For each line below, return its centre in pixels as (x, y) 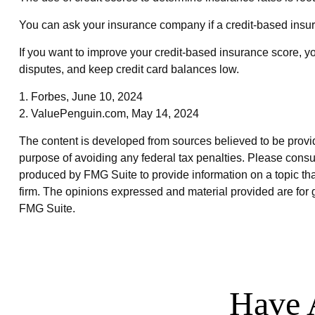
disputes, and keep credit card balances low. (129, 69)
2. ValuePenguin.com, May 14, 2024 (109, 113)
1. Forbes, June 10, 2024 (81, 96)
